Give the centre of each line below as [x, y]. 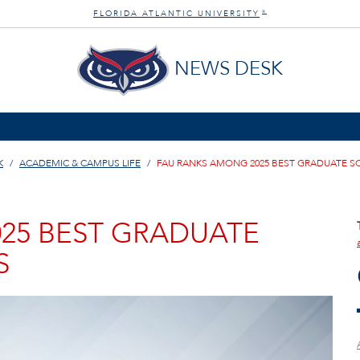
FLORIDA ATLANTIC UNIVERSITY [176, 14]
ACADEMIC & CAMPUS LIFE [80, 163]
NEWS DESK [228, 69]
